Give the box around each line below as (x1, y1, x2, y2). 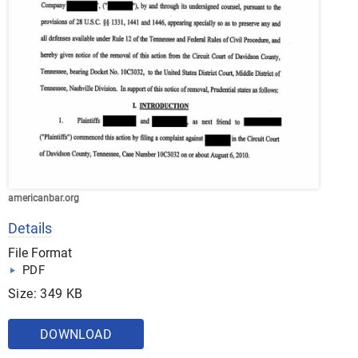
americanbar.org (8, 193, 79, 204)
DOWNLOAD (39, 327, 113, 342)
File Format (8, 245, 72, 261)
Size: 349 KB (8, 286, 83, 301)
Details (8, 220, 52, 237)
